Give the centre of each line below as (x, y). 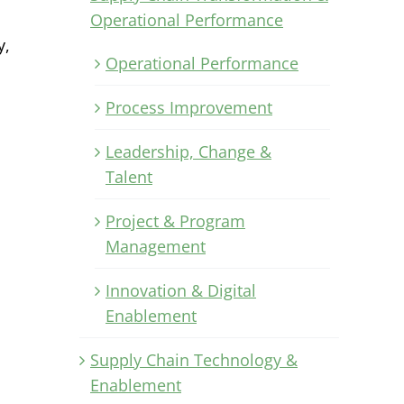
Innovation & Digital (181, 290)
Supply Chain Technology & (194, 359)
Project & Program (175, 220)
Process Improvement (189, 107)
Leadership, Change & (188, 151)
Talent (129, 176)
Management (156, 246)
